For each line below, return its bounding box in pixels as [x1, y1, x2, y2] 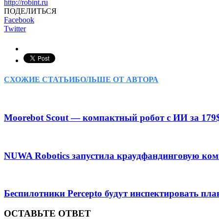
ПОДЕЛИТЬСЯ [4, 6, 57, 15]
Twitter [4, 24, 26, 33]
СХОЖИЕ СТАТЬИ [4, 75, 75, 84]
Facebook [4, 15, 34, 24]
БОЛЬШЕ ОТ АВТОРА [75, 75, 158, 84]
